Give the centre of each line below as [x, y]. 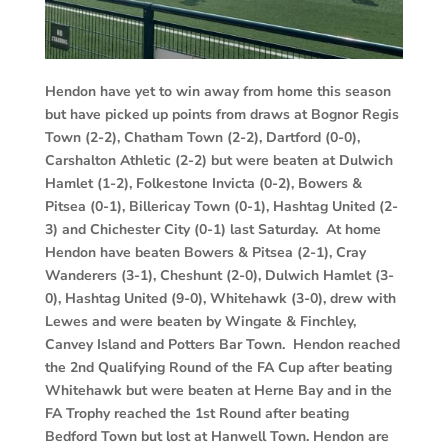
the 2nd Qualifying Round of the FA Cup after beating [218, 368]
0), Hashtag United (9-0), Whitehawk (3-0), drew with [220, 299]
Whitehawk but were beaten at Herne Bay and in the [218, 391]
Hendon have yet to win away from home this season [217, 92]
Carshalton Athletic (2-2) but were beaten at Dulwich [218, 161]
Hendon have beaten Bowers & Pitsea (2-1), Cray [205, 253]
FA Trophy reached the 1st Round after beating [196, 414]
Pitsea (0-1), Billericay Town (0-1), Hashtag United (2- [221, 207]
